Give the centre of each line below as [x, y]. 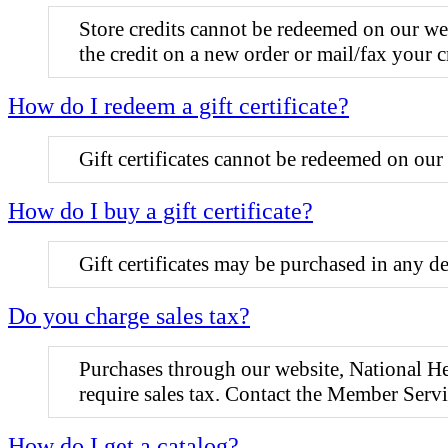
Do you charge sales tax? [129, 315]
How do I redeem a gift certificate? [178, 105]
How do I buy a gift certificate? [160, 210]
